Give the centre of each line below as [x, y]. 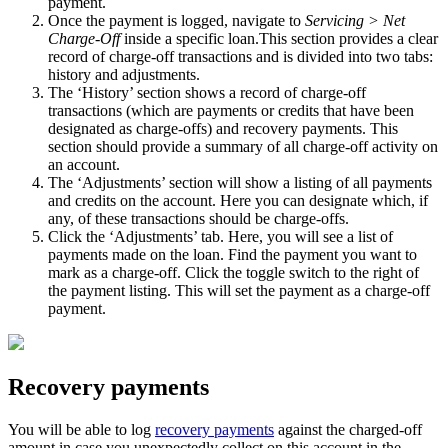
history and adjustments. [126, 74]
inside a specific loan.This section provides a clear [279, 38]
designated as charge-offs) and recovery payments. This [223, 128]
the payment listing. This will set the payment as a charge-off [239, 290]
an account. [84, 164]
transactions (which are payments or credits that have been [231, 110]
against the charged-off [348, 429]
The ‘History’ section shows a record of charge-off [207, 92]
